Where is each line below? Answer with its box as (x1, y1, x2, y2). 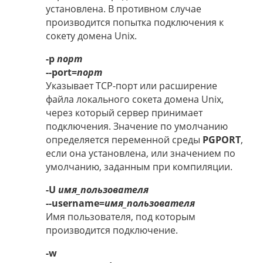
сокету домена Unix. (46, 29, 137, 42)
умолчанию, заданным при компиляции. (46, 160, 232, 173)
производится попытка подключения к (46, 15, 224, 29)
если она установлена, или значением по (46, 146, 235, 160)
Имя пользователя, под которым (46, 210, 195, 223)
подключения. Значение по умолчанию (46, 119, 228, 133)
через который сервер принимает (46, 106, 203, 119)
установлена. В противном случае (46, 2, 201, 15)
